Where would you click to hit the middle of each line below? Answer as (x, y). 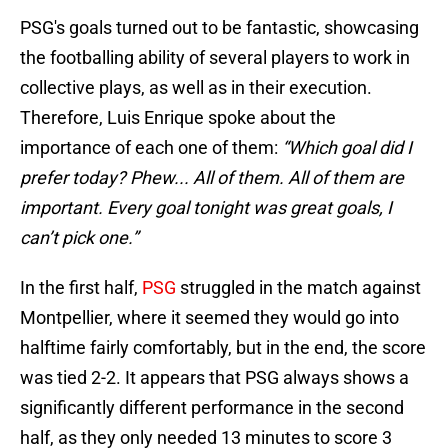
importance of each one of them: (151, 148)
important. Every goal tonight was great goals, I (206, 208)
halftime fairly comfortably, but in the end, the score (223, 348)
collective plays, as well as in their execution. (196, 88)
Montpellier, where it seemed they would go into (209, 318)
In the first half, (81, 288)
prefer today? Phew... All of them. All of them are (212, 178)
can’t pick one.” (79, 238)
